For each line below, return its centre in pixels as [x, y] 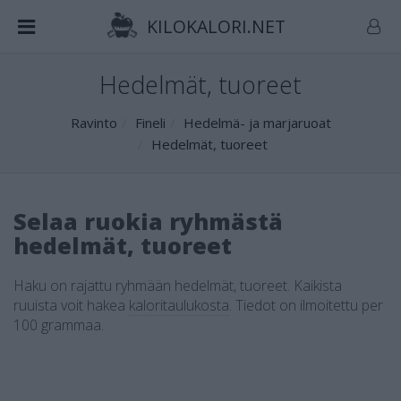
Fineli [150, 123]
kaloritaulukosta [179, 305]
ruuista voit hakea [71, 305]
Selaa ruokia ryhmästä [148, 221]
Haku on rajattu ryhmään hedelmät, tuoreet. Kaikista [178, 286]
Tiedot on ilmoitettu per [309, 305]
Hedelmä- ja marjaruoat [257, 123]
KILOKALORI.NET [213, 26]
